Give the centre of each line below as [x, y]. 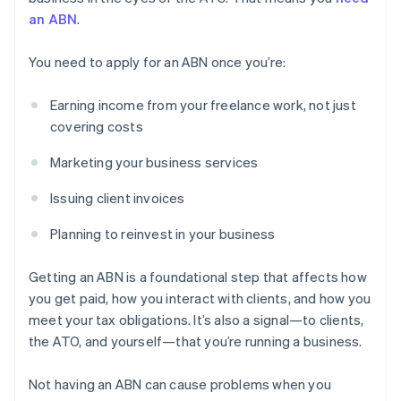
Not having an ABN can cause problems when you [180, 384]
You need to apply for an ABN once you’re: [158, 62]
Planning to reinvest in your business [163, 234]
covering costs [97, 127]
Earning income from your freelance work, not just [203, 105]
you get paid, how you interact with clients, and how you [200, 299]
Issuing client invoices [118, 198]
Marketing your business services [154, 162]
